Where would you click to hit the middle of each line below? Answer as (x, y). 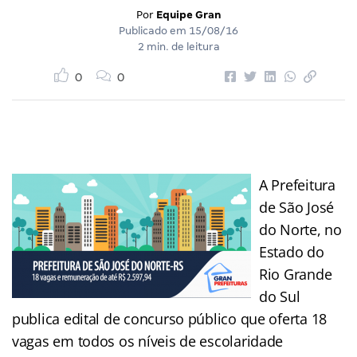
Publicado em (154, 30)
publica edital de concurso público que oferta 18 (170, 318)
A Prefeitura (297, 184)
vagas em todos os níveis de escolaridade (148, 341)
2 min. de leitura (178, 46)
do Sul (280, 296)
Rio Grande (296, 274)
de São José (297, 207)
